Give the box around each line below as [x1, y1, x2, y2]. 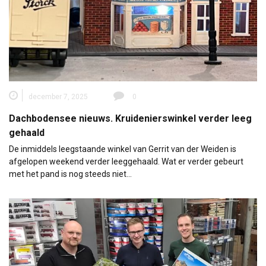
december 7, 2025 [28, 93, 88, 102]
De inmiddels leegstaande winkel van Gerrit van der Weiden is [9, 144, 236, 154]
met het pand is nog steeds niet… [9, 169, 132, 179]
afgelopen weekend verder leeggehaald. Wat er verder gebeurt [9, 157, 243, 167]
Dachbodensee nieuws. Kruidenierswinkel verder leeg [9, 113, 252, 125]
